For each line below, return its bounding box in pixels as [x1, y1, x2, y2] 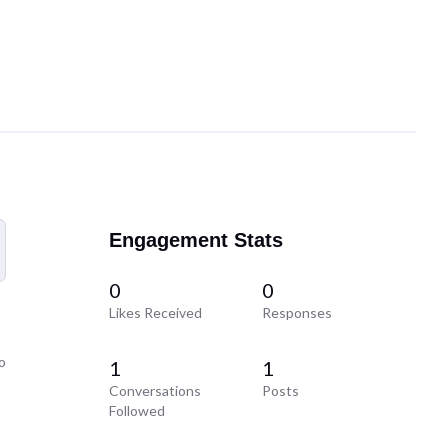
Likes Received [108, 304, 202, 322]
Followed [108, 402, 165, 420]
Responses [262, 304, 333, 322]
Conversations [108, 382, 201, 400]
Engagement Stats [108, 228, 283, 251]
